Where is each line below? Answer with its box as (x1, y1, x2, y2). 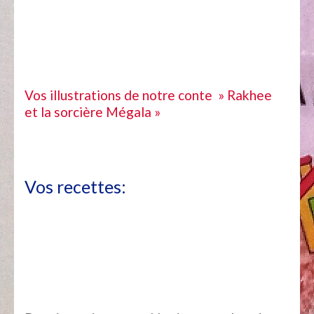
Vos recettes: (25, 175, 126, 197)
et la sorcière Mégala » (25, 104, 161, 121)
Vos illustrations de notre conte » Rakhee (25, 87, 272, 104)
